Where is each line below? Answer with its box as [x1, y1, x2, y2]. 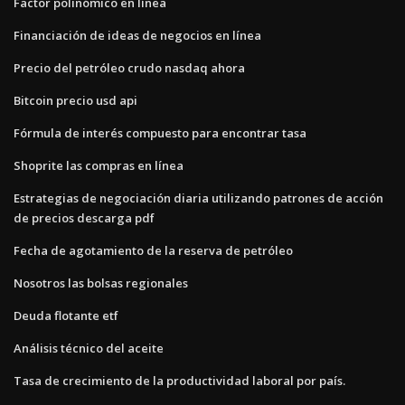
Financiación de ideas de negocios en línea [14, 26, 261, 43]
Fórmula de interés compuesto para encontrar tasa [14, 124, 306, 141]
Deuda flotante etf [14, 306, 118, 324]
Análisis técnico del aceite [14, 339, 164, 356]
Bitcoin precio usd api [14, 91, 137, 108]
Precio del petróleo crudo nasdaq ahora [14, 59, 245, 76]
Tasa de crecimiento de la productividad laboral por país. [14, 372, 345, 389]
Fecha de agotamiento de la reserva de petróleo [14, 241, 293, 259]
